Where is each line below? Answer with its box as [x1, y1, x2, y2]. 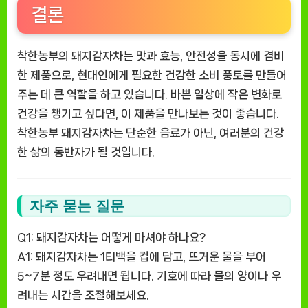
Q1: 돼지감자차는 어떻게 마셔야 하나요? [17, 231, 206, 244]
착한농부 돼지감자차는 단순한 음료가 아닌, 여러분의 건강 [17, 126, 284, 139]
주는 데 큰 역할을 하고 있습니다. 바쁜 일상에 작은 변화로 [17, 87, 282, 100]
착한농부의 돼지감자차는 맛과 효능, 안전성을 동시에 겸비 [17, 49, 284, 62]
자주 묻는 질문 [30, 197, 124, 214]
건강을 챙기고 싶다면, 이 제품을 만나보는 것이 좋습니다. [17, 107, 279, 120]
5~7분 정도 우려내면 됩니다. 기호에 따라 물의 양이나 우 [17, 269, 281, 283]
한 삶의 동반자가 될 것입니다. [17, 145, 155, 158]
